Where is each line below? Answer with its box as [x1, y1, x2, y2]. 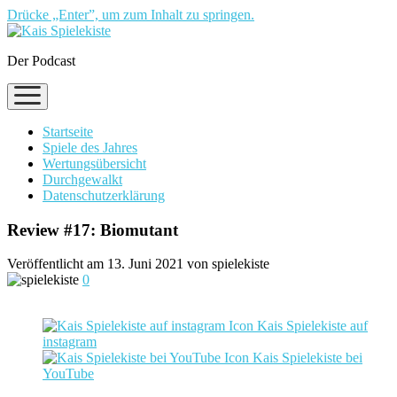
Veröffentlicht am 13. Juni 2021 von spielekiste [7, 256, 269, 272]
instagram [43, 334, 97, 350]
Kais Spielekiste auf [253, 318, 368, 334]
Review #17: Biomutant [7, 220, 178, 239]
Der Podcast [7, 53, 75, 68]
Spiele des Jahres [43, 140, 137, 155]
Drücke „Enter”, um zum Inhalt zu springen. [7, 7, 254, 22]
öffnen [13, 98, 45, 112]
